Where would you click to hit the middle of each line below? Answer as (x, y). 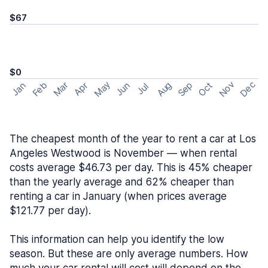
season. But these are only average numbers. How (129, 254)
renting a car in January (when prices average (118, 196)
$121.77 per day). (50, 211)
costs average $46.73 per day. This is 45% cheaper (131, 167)
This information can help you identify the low (117, 239)
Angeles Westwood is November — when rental (123, 153)
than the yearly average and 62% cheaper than (122, 182)
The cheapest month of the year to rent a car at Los (133, 139)
